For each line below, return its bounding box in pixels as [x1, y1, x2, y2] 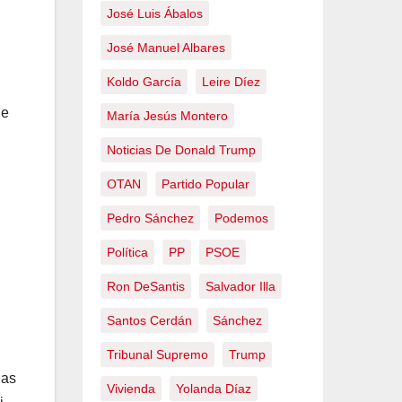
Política [107, 245, 148, 259]
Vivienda [107, 381, 155, 396]
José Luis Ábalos [107, 6, 203, 21]
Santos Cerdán [107, 313, 192, 328]
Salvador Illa [205, 279, 275, 293]
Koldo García [107, 74, 181, 89]
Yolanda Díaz [176, 381, 251, 396]
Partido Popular [162, 177, 249, 191]
